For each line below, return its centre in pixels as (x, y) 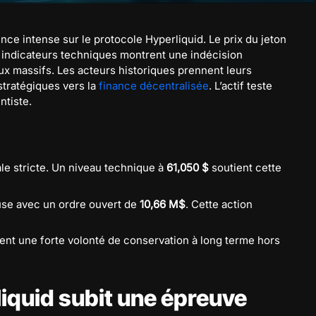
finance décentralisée (154, 86)
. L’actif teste (241, 86)
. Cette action (219, 204)
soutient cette (245, 168)
